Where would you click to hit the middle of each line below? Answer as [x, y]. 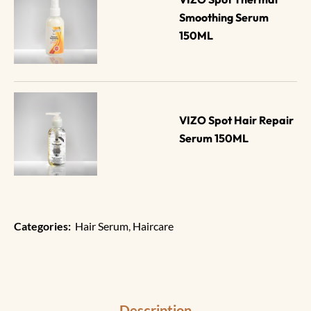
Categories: [42, 226]
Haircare [153, 226]
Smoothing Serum [225, 17]
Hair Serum [102, 226]
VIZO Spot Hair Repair [238, 120]
